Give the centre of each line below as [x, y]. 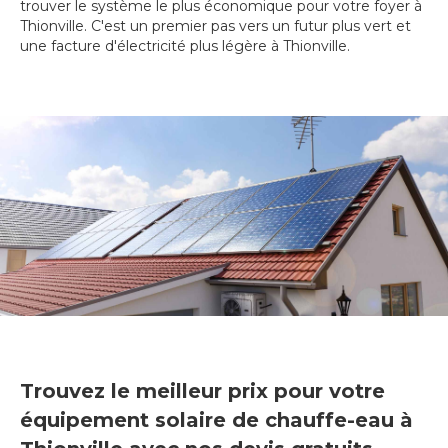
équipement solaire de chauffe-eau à [216, 420]
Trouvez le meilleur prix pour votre [202, 391]
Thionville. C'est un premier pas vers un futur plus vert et [215, 26]
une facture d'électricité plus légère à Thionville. [185, 46]
